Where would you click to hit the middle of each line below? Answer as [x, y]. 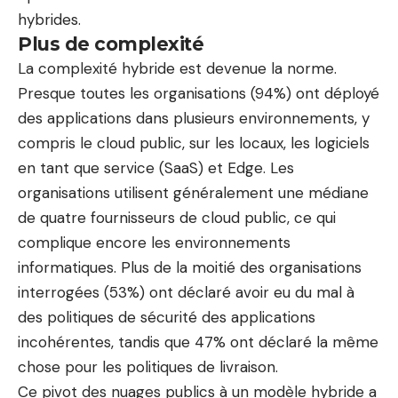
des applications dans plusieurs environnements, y [194, 118]
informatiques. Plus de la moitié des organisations [190, 267]
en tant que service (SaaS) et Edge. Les [156, 168]
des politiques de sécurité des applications [167, 317]
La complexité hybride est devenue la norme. [177, 68]
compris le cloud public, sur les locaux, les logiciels [194, 143]
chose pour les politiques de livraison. [148, 367]
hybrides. [49, 20]
